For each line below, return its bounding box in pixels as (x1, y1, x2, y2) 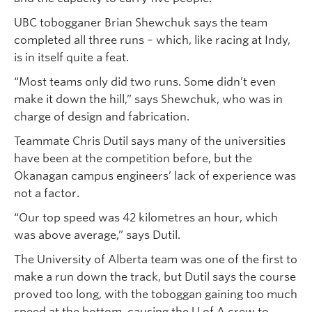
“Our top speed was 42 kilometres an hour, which (14, 211, 278, 225)
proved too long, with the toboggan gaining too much (14, 288, 297, 302)
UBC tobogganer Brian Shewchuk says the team (14, 16, 267, 30)
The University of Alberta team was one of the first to (14, 253, 297, 267)
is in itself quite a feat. (14, 51, 129, 65)
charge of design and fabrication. (14, 110, 189, 124)
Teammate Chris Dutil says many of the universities (14, 134, 286, 148)
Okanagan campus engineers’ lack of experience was (14, 169, 296, 183)
